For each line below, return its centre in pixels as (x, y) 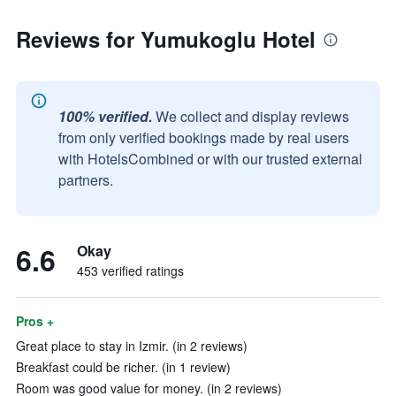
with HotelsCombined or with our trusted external (210, 159)
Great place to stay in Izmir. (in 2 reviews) (132, 346)
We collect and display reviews (252, 116)
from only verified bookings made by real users (204, 137)
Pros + (35, 321)
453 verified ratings (130, 270)
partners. (86, 180)
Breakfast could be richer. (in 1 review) (123, 367)
